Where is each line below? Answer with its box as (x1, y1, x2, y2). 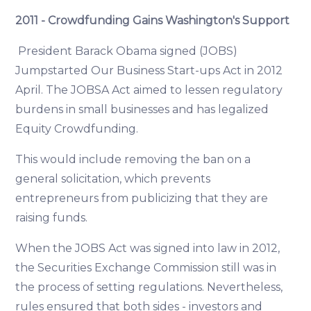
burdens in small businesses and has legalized (15, 103, 269, 117)
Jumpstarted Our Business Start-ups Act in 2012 (15, 64, 283, 78)
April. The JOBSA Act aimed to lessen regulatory (15, 83, 283, 97)
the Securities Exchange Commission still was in (15, 261, 277, 275)
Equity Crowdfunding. (15, 122, 142, 136)
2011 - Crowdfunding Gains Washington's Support (15, 14, 290, 28)
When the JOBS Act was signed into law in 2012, (15, 242, 280, 255)
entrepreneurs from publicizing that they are (15, 192, 269, 205)
